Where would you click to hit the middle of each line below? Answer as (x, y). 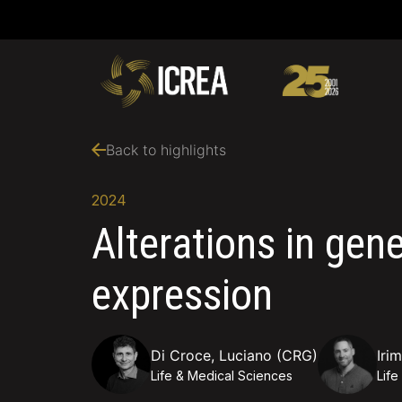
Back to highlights (166, 150)
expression (182, 295)
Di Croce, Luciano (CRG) (234, 355)
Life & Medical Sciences (222, 375)
